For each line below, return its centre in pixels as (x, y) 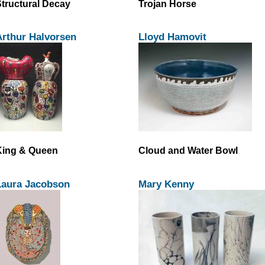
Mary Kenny (166, 184)
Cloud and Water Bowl (188, 151)
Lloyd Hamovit (172, 37)
